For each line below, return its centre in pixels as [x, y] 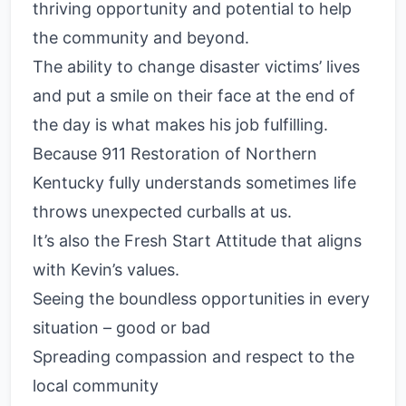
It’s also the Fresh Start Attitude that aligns [197, 241]
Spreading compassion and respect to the [193, 357]
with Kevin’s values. [106, 270]
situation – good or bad [121, 328]
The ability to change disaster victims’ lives [196, 67]
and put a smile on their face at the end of [194, 96]
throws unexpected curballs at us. [162, 212]
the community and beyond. [141, 38]
